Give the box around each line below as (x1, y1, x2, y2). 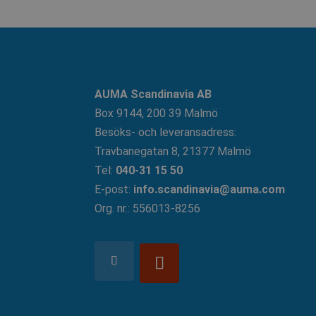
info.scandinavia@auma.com (133, 182, 286, 196)
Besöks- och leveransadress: (95, 125, 237, 139)
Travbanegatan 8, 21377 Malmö (95, 144, 252, 158)
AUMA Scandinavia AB (95, 87, 212, 101)
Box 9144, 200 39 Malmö (95, 106, 219, 120)
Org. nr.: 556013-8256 (95, 201, 201, 215)
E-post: (95, 182, 134, 196)
